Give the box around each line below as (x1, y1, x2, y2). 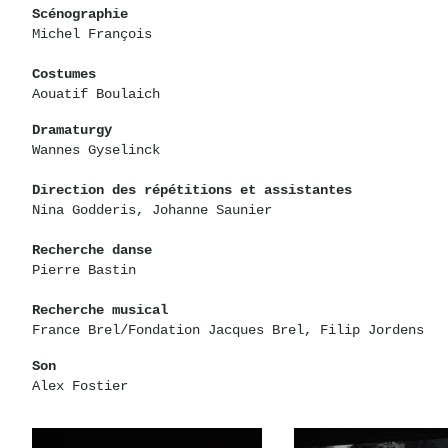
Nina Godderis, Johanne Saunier (32, 201, 272, 218)
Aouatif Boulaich (32, 85, 160, 102)
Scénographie (32, 5, 128, 22)
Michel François (32, 25, 152, 42)
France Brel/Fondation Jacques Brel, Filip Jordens (32, 321, 424, 338)
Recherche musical (32, 301, 168, 318)
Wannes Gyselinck (32, 141, 160, 158)
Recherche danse (32, 241, 152, 258)
